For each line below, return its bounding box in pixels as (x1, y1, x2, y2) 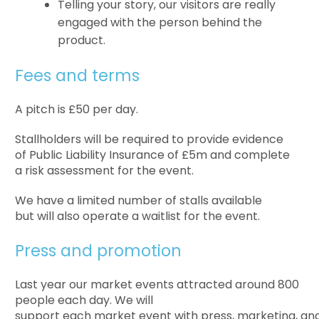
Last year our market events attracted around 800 (15, 276, 300, 293)
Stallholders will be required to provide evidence (15, 130, 284, 147)
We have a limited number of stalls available (15, 192, 263, 209)
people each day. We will (15, 291, 154, 308)
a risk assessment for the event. (15, 162, 194, 179)
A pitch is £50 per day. (15, 100, 139, 117)
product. (58, 31, 106, 48)
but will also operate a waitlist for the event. (15, 207, 263, 224)
